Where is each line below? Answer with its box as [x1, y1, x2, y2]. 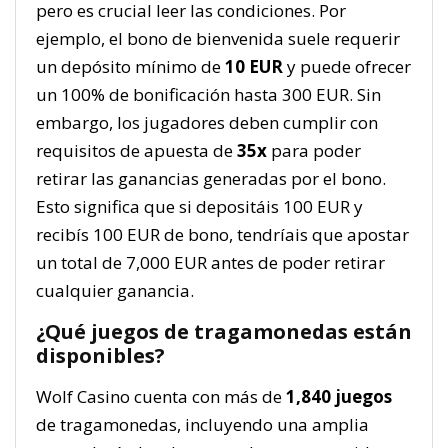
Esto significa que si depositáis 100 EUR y [36, 195, 363, 218]
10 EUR [225, 55, 283, 78]
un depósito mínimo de [36, 55, 225, 78]
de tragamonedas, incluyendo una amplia [36, 413, 369, 436]
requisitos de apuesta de [36, 139, 237, 162]
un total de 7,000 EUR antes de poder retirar [36, 251, 385, 274]
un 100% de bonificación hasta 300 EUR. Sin [36, 83, 381, 106]
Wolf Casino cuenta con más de [36, 385, 286, 408]
